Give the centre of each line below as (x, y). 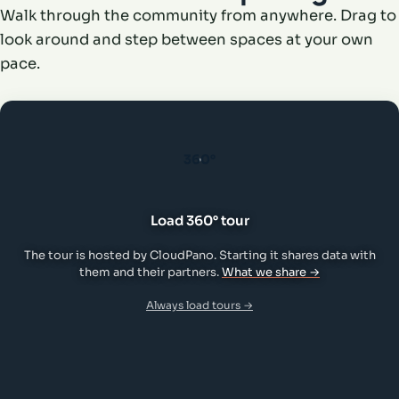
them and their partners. (151, 272)
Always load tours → (199, 305)
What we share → (271, 272)
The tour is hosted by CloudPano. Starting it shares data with (199, 255)
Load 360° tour (199, 220)
